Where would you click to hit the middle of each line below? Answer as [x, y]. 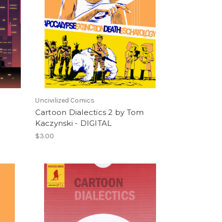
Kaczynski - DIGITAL [73, 123]
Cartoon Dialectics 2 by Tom [89, 112]
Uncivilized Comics [65, 100]
